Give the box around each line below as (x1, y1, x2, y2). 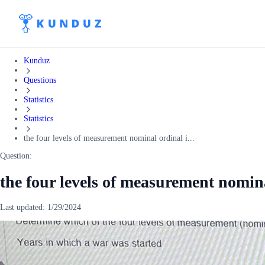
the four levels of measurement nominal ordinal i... (24, 134, 195, 143)
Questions (24, 75, 56, 85)
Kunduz (24, 56, 50, 65)
